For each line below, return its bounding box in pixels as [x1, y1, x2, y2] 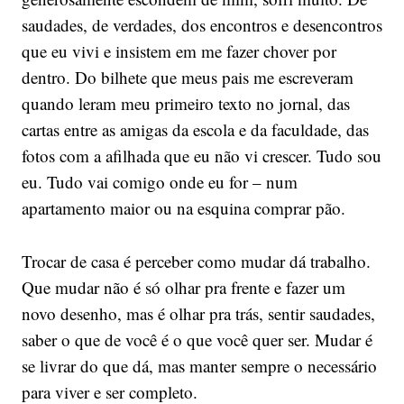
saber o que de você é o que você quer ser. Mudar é [21, 327, 372, 351]
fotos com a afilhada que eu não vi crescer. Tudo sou [21, 143, 381, 167]
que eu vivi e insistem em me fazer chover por [21, 39, 336, 62]
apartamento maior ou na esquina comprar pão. [21, 196, 345, 219]
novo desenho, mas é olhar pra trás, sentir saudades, [21, 301, 375, 325]
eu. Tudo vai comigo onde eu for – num [21, 170, 298, 193]
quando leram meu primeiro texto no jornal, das [21, 91, 350, 115]
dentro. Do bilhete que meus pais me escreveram [21, 65, 353, 88]
